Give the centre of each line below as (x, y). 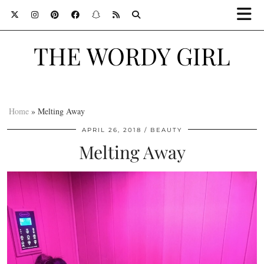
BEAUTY (166, 130)
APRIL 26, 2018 (112, 130)
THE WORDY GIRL (132, 55)
